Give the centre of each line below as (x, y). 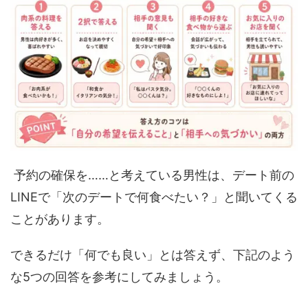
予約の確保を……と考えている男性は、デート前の (152, 175)
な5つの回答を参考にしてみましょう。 (119, 276)
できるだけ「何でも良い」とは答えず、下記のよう (153, 254)
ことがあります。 (60, 219)
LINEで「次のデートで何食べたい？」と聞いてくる (154, 197)
